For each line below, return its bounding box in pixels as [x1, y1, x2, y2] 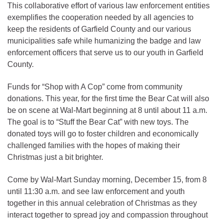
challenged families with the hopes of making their [7, 141, 180, 150]
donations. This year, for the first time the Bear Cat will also [7, 94, 209, 103]
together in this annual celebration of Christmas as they [7, 198, 197, 207]
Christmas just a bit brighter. [7, 153, 103, 161]
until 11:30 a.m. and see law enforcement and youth [7, 187, 185, 196]
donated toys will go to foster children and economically [7, 129, 198, 138]
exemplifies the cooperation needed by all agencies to [7, 13, 194, 22]
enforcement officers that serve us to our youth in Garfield [7, 48, 203, 57]
